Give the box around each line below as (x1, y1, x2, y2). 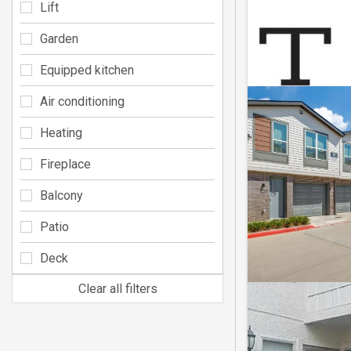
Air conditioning (40, 93, 125, 109)
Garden (40, 31, 78, 46)
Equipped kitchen (40, 62, 134, 78)
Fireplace (40, 156, 91, 172)
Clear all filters (78, 280, 157, 296)
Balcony (40, 187, 83, 203)
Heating (40, 125, 82, 140)
